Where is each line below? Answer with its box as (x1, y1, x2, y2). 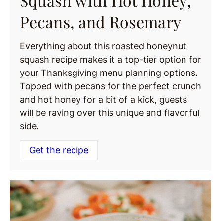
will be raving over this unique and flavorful (20, 108, 199, 118)
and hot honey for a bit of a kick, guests (20, 94, 187, 105)
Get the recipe (29, 145, 88, 156)
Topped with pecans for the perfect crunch (20, 81, 201, 92)
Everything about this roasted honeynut (20, 41, 186, 52)
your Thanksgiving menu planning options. (20, 68, 198, 78)
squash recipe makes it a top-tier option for (20, 54, 201, 65)
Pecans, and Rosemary (20, 11, 182, 33)
